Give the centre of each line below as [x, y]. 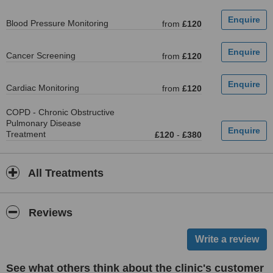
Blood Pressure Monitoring [57, 23]
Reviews [49, 213]
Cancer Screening [41, 55]
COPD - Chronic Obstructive [60, 112]
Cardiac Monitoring [43, 88]
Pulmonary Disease [44, 123]
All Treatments [65, 173]
